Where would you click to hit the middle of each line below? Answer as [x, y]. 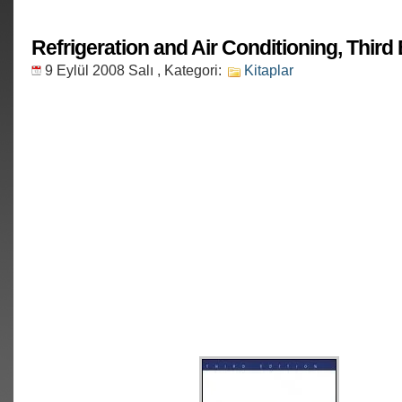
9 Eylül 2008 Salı [99, 70]
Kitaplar [269, 70]
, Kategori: [189, 70]
